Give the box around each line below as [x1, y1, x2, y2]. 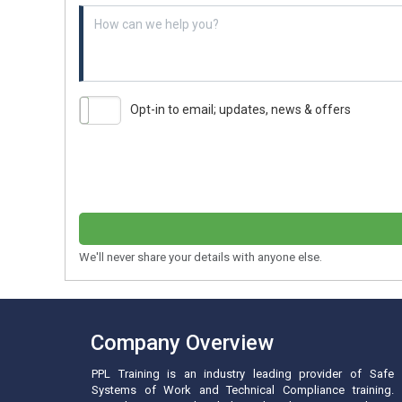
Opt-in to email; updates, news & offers [130, 102, 351, 118]
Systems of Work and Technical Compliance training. [92, 382, 394, 397]
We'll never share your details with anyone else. [79, 249, 322, 264]
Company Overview [91, 329, 274, 355]
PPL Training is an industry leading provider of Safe [92, 366, 394, 380]
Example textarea [78, 5, 179, 21]
